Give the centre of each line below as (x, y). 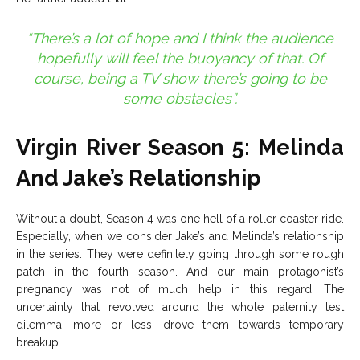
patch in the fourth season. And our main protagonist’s (180, 272)
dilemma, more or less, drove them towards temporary (180, 325)
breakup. (39, 343)
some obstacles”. (180, 99)
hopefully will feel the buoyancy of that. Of (180, 59)
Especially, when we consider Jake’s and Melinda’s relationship (180, 237)
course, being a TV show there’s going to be (180, 79)
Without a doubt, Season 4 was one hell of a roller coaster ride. (180, 219)
